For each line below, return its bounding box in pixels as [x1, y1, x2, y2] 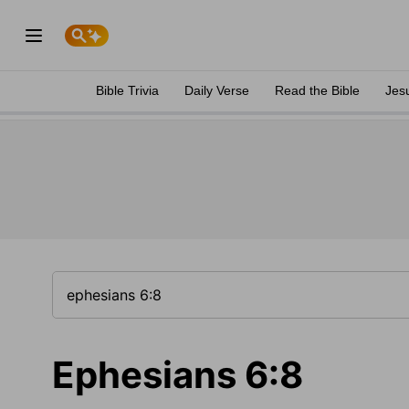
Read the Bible [275, 83, 360, 98]
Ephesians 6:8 [52, 352, 303, 397]
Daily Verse [184, 83, 249, 98]
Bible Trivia [96, 83, 159, 98]
